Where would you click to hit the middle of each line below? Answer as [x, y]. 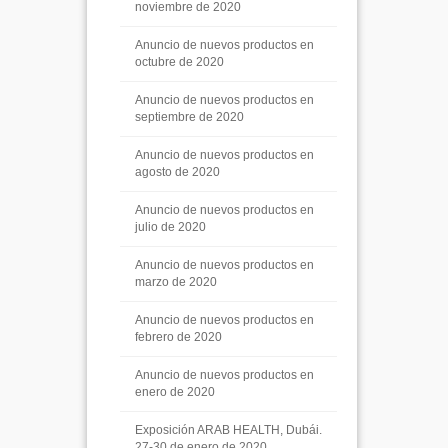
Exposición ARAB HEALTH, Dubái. [228, 430]
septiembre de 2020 [189, 117]
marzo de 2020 [176, 282]
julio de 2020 [170, 227]
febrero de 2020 [178, 337]
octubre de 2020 [179, 62]
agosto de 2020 [177, 172]
